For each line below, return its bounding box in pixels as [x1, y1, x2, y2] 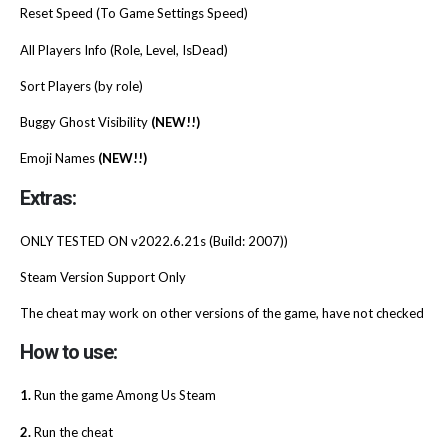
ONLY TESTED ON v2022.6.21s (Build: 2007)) [20, 232, 288, 249]
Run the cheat [31, 423, 113, 440]
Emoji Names [20, 150, 98, 167]
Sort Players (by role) [20, 77, 143, 94]
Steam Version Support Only [20, 268, 186, 285]
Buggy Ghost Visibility [20, 114, 151, 131]
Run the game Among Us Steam [31, 387, 216, 404]
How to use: [20, 340, 117, 365]
